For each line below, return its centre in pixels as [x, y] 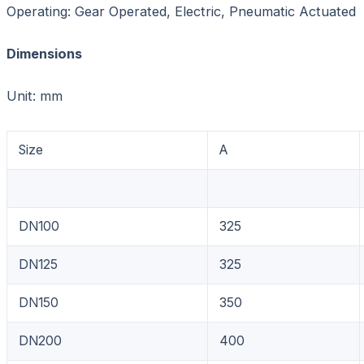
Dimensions [44, 53]
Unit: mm [35, 95]
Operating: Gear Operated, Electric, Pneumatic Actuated [181, 11]
